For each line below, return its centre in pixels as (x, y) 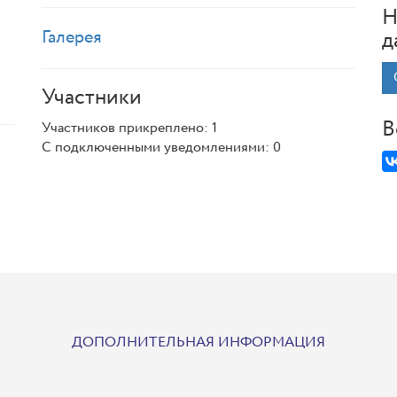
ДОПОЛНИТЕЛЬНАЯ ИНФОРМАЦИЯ (198, 343)
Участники (92, 98)
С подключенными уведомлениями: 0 (162, 148)
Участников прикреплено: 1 (130, 128)
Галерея (72, 38)
